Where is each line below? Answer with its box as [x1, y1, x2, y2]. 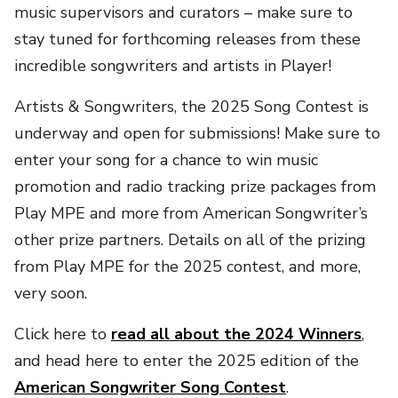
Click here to [14, 322, 111, 345]
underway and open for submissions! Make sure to [14, 122, 380, 144]
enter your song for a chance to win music [14, 148, 318, 171]
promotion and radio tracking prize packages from [14, 175, 376, 197]
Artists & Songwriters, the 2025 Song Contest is [14, 95, 369, 117]
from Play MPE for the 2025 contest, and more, [14, 255, 361, 277]
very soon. [14, 282, 87, 304]
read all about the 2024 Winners [111, 322, 362, 345]
